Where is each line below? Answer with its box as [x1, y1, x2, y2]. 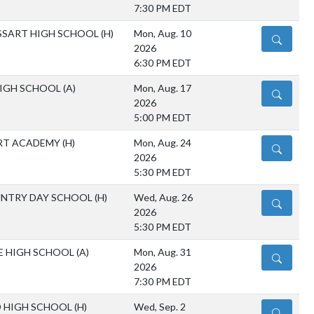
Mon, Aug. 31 [134, 246, 191, 259]
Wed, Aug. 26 [134, 191, 193, 204]
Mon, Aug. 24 [134, 137, 191, 149]
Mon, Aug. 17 [134, 82, 191, 95]
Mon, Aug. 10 [134, 27, 191, 40]
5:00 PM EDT [134, 111, 191, 124]
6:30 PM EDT [134, 57, 191, 69]
